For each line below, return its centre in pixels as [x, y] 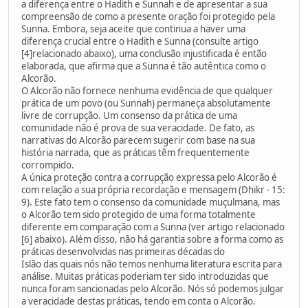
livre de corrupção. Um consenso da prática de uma [129, 115]
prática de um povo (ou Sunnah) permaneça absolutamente [146, 103]
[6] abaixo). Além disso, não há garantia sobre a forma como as [152, 239]
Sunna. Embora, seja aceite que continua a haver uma [133, 29]
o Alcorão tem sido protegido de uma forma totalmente [139, 214]
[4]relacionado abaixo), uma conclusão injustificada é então [144, 53]
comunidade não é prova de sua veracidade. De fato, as [138, 128]
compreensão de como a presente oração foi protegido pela [148, 16]
